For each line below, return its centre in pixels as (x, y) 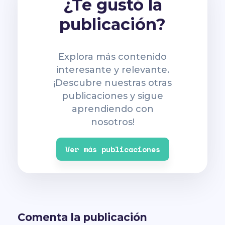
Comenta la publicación (82, 217)
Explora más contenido (113, 57)
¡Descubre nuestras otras (113, 83)
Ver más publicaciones (113, 149)
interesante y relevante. (113, 70)
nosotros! (113, 122)
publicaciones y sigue (113, 96)
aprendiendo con (113, 109)
